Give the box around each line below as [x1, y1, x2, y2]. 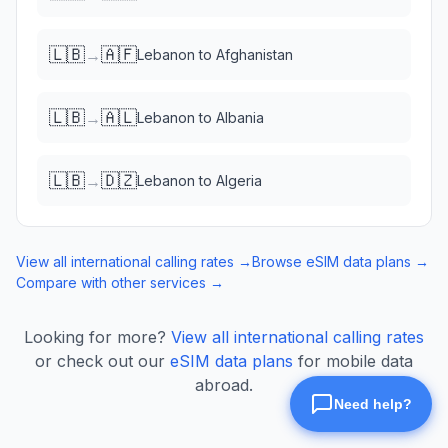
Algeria [216, 172, 262, 189]
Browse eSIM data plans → [252, 253, 429, 270]
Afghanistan [216, 46, 293, 63]
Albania [216, 109, 264, 126]
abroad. [195, 375, 253, 395]
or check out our [35, 351, 165, 371]
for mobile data [298, 351, 413, 371]
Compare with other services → [16, 274, 224, 291]
